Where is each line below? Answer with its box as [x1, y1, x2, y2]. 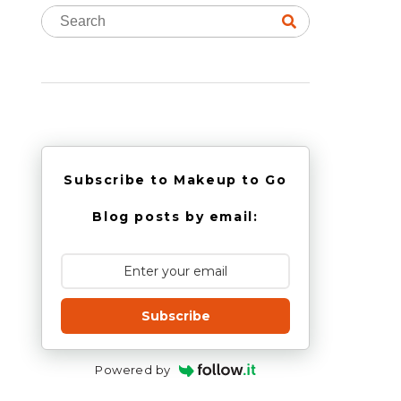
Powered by [95, 363, 171, 377]
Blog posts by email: [92, 209, 259, 225]
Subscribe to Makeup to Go [64, 172, 287, 188]
